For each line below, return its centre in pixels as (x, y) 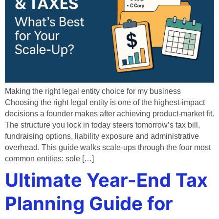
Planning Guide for (89, 203)
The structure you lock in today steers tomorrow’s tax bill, (102, 125)
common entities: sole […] (49, 158)
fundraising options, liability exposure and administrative (102, 136)
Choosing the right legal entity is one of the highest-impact (105, 102)
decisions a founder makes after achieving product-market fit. (109, 113)
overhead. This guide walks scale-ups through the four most (108, 147)
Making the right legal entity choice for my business (93, 91)
